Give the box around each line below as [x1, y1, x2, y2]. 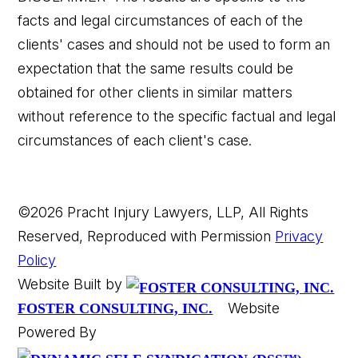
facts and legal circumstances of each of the [18, 11, 304, 29]
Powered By [18, 323, 97, 340]
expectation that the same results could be [18, 59, 294, 77]
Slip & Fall [187, 330, 237, 344]
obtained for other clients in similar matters [18, 83, 293, 101]
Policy [18, 251, 57, 268]
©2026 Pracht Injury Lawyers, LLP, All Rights [18, 203, 309, 221]
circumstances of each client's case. [18, 131, 253, 149]
